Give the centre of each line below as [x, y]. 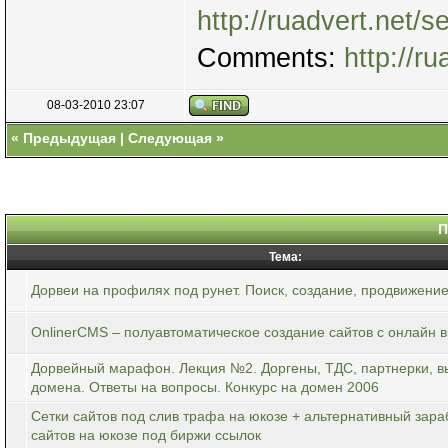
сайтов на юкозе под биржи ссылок [146, 434]
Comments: [270, 57]
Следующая [170, 137]
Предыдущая [69, 137]
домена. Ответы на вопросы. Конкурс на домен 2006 [205, 386]
